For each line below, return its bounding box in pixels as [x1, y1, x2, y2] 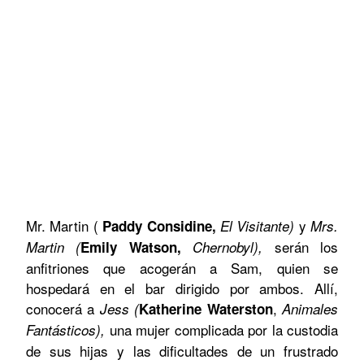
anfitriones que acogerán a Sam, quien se [26, 257, 338, 278]
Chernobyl [193, 236, 254, 257]
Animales [282, 298, 339, 318]
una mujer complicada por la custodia [109, 318, 338, 340]
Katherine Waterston [139, 298, 273, 318]
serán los [274, 236, 339, 257]
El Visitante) [219, 215, 295, 236]
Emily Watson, [80, 236, 193, 257]
